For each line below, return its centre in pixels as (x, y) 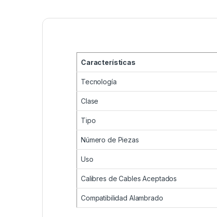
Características (108, 62)
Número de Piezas (110, 140)
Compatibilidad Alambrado (122, 198)
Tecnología (99, 82)
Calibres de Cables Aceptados (129, 179)
